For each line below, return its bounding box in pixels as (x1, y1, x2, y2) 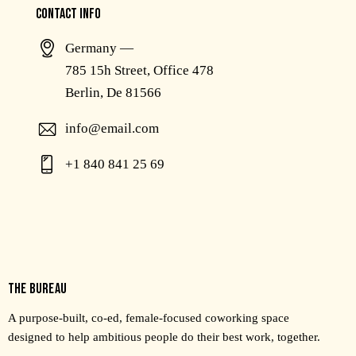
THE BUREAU (8, 281, 67, 298)
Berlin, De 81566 (65, 84, 162, 100)
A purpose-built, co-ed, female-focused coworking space (8, 311, 289, 325)
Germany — (65, 40, 134, 56)
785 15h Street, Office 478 (65, 62, 215, 78)
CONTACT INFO (36, 5, 101, 22)
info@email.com (65, 120, 160, 136)
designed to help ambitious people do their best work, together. (8, 331, 320, 344)
